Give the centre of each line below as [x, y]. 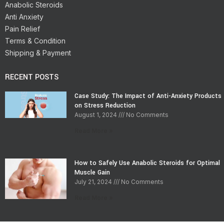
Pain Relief [22, 28]
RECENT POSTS [32, 77]
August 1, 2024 [96, 114]
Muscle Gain [92, 172]
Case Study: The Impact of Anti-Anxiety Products [148, 96]
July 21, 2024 [94, 181]
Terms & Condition [35, 40]
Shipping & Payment [38, 52]
